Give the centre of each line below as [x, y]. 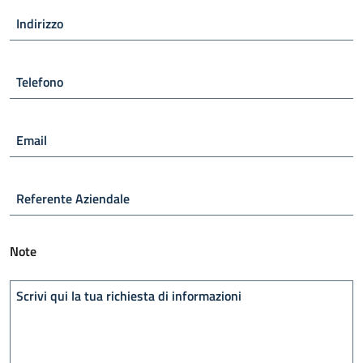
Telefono [40, 81]
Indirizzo [40, 23]
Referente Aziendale [73, 198]
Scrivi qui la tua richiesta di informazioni [129, 295]
